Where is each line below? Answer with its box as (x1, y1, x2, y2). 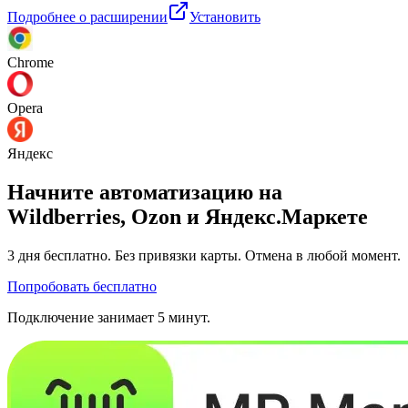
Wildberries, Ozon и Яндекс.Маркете (7, 204, 368, 229)
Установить (189, 8, 260, 25)
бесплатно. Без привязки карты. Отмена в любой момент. (40, 247, 401, 263)
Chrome (7, 54, 54, 70)
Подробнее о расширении (7, 8, 168, 25)
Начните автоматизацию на (7, 179, 282, 204)
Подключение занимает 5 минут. (7, 309, 210, 325)
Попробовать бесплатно (7, 278, 157, 294)
